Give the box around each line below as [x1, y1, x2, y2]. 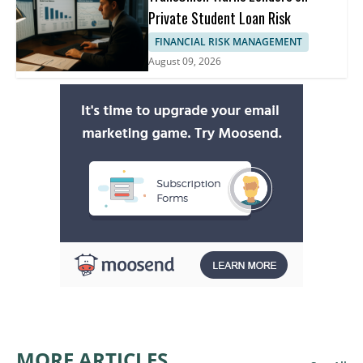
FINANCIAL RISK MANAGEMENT [155, 34, 303, 49]
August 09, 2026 [148, 53, 222, 68]
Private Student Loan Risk [148, 6, 292, 28]
